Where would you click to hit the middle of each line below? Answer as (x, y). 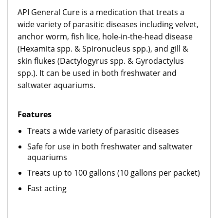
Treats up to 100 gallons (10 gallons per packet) (114, 173)
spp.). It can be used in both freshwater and (97, 73)
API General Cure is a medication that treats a (101, 12)
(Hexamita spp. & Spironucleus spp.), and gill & (103, 49)
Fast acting (47, 188)
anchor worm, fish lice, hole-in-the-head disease (105, 36)
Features (35, 114)
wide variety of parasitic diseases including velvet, (108, 24)
